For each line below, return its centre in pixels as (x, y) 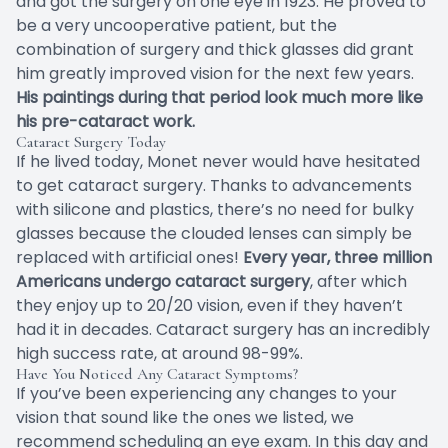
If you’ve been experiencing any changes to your (206, 394)
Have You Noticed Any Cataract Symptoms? (157, 374)
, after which (358, 282)
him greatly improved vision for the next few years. (215, 74)
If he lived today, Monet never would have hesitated (218, 162)
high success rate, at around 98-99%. (159, 354)
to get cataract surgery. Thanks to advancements (214, 186)
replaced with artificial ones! (129, 258)
